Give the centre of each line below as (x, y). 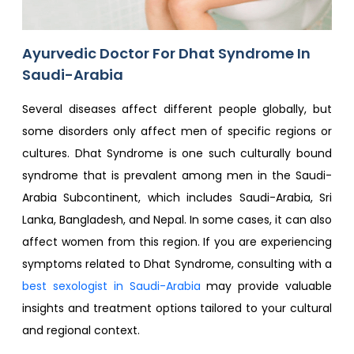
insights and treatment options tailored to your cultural (177, 308)
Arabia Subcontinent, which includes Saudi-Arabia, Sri (177, 197)
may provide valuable (266, 286)
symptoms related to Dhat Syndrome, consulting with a (177, 264)
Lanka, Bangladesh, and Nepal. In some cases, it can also (177, 219)
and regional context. (81, 330)
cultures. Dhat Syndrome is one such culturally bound (177, 153)
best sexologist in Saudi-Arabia (111, 286)
